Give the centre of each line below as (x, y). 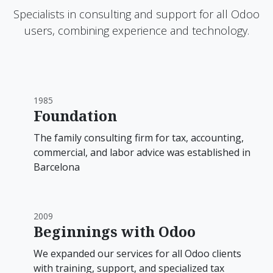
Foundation (75, 116)
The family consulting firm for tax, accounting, (139, 138)
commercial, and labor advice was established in (142, 153)
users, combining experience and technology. (136, 31)
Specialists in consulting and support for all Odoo (136, 14)
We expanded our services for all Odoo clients (137, 254)
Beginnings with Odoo (115, 232)
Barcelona (57, 167)
